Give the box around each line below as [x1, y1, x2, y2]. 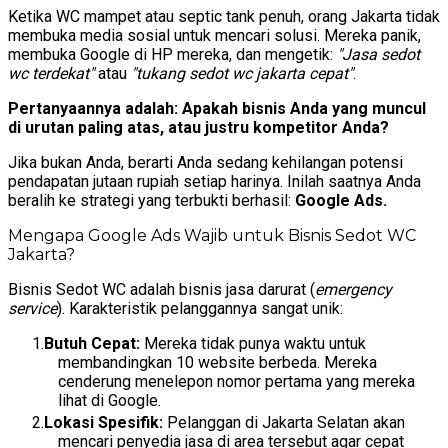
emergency [315, 280, 392, 300]
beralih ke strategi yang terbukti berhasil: [8, 191, 295, 211]
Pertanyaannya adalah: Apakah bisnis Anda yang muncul [8, 99, 426, 119]
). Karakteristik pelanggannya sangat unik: [57, 299, 343, 319]
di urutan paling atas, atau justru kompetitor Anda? [8, 118, 389, 138]
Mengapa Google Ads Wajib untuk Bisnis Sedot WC [8, 226, 416, 246]
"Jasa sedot [337, 45, 420, 65]
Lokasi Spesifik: [44, 413, 163, 433]
